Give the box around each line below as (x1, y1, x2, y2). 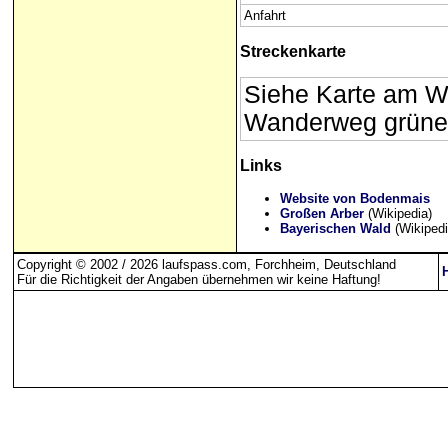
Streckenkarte (240, 43, 346, 60)
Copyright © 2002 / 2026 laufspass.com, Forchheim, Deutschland (17, 257, 396, 272)
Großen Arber (280, 206, 364, 221)
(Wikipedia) (364, 206, 432, 221)
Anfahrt (244, 8, 286, 23)
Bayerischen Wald (280, 221, 391, 236)
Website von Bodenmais (280, 191, 430, 206)
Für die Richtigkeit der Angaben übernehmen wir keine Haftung (17, 272, 377, 287)
